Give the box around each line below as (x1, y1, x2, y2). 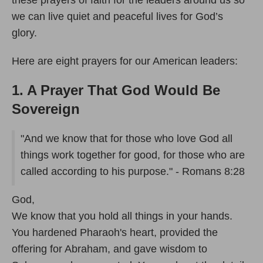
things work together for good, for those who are (21, 149, 245, 161)
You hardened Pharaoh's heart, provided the (12, 227, 218, 239)
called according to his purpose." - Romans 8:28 (21, 166, 248, 178)
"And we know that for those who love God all (21, 133, 232, 145)
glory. (12, 27, 40, 39)
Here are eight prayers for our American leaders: (12, 55, 238, 68)
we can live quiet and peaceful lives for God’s (12, 11, 223, 23)
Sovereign (12, 101, 84, 117)
